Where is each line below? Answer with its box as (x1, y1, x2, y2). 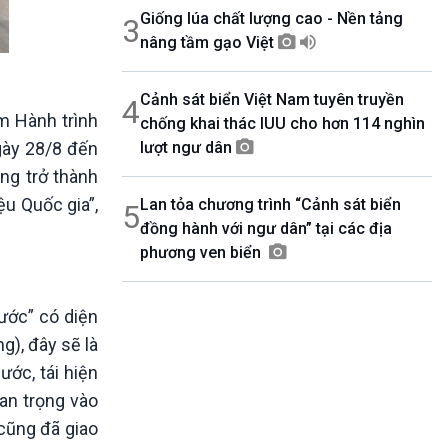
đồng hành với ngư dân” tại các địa (140, 219, 392, 238)
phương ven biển (140, 243, 269, 262)
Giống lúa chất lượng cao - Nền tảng (140, 9, 403, 28)
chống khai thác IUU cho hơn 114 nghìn (140, 114, 425, 133)
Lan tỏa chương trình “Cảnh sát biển (140, 195, 401, 214)
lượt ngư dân (140, 138, 236, 157)
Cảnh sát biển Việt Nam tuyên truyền (140, 90, 404, 109)
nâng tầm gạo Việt (140, 33, 278, 52)
